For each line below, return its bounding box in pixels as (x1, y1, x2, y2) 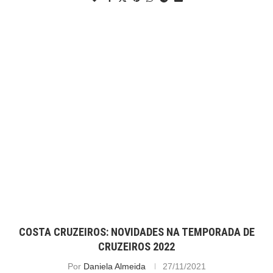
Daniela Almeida (83, 261, 146, 272)
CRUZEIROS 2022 (98, 240, 175, 253)
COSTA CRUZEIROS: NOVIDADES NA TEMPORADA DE (18, 225, 255, 239)
